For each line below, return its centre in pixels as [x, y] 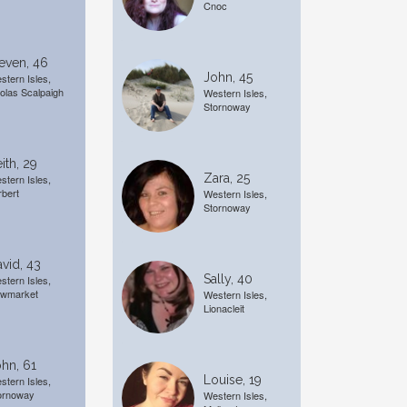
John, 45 [228, 77]
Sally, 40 [228, 279]
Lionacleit [223, 308]
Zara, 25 [226, 178]
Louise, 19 [232, 380]
